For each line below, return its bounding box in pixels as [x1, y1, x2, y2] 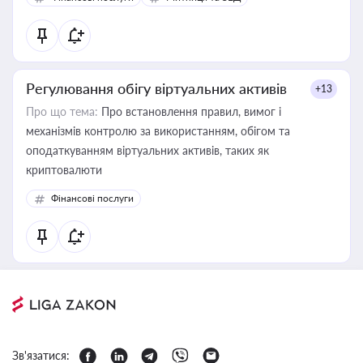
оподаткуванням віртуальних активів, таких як [26, 143, 269, 157]
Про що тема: [26, 105, 98, 118]
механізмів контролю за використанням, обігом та [26, 124, 290, 138]
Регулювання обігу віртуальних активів [26, 79, 287, 97]
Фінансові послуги [51, 192, 134, 204]
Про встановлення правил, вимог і [98, 105, 281, 118]
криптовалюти [26, 163, 102, 177]
